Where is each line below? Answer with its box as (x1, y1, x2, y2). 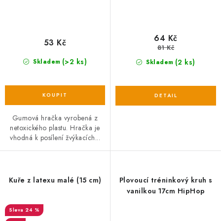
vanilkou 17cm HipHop (126, 186, 205, 196)
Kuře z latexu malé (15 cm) (8, 175, 102, 185)
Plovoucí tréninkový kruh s (119, 175, 213, 185)
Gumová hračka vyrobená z (12, 113, 98, 123)
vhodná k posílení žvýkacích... (10, 133, 100, 143)
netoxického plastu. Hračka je (10, 123, 100, 133)
